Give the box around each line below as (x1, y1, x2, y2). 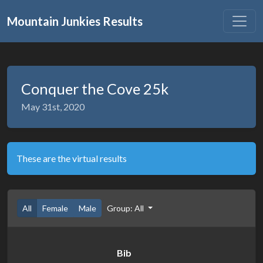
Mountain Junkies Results (7, 14, 143, 28)
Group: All (107, 203, 146, 213)
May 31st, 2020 (21, 101, 85, 112)
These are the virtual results (16, 153, 127, 164)
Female (42, 203, 68, 213)
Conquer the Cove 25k (21, 80, 168, 97)
